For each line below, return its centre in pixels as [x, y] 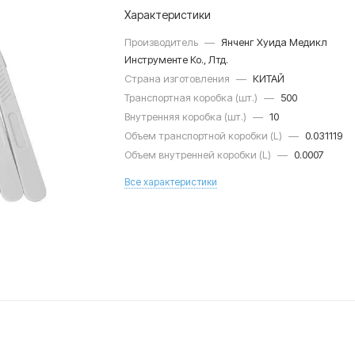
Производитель [163, 42]
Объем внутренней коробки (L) [199, 155]
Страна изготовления [179, 78]
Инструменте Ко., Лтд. [177, 59]
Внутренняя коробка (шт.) [187, 116]
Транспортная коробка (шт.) [193, 97]
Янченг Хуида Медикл [275, 42]
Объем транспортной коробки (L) [205, 136]
